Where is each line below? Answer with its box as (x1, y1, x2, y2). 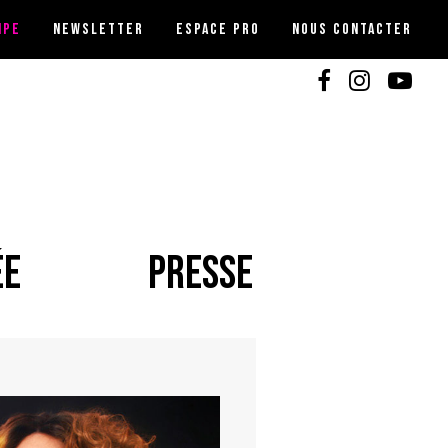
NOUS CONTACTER (292, 19, 412, 39)
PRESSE (147, 247, 253, 302)
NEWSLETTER (53, 19, 144, 39)
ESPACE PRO (176, 19, 260, 39)
